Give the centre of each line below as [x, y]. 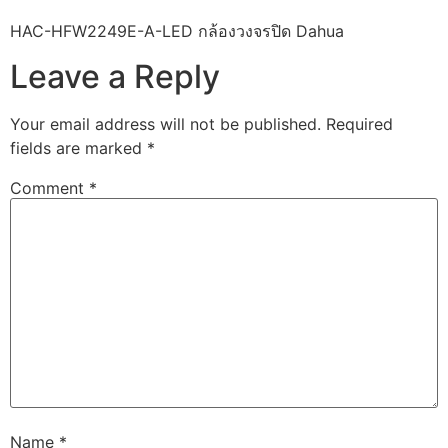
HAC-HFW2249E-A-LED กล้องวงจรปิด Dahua [177, 31]
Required [359, 123]
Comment [49, 187]
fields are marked [78, 147]
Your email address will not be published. [165, 123]
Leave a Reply [115, 76]
